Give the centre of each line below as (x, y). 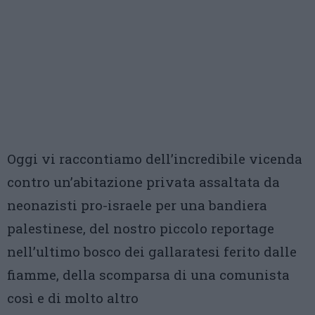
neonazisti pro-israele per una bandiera (137, 205)
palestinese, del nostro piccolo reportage (141, 228)
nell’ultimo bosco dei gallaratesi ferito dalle (152, 251)
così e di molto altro (73, 298)
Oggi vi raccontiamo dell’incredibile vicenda (155, 159)
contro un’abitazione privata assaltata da (143, 182)
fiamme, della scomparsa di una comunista (148, 275)
